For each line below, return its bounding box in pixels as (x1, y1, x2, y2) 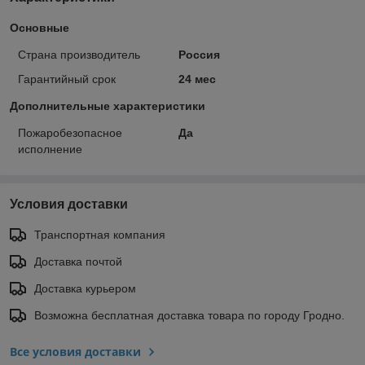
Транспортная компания (34, 228, 165, 242)
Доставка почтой (34, 255, 122, 269)
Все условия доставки (10, 344, 141, 360)
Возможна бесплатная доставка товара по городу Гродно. (34, 309, 345, 323)
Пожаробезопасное (18, 126, 122, 140)
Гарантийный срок (18, 73, 116, 86)
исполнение (18, 143, 82, 156)
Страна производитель (18, 48, 140, 62)
